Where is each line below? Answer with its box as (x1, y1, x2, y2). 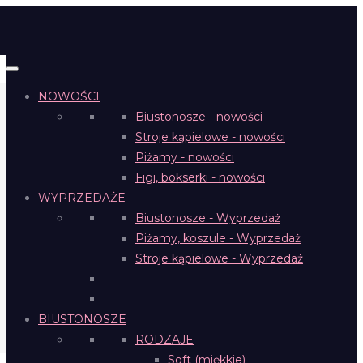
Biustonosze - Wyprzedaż (135, 211, 280, 225)
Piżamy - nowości (135, 150, 234, 164)
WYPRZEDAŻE (38, 190, 126, 205)
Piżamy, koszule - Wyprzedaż (135, 231, 301, 246)
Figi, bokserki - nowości (135, 170, 265, 185)
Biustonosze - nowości (135, 109, 263, 124)
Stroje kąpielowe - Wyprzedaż (135, 251, 303, 266)
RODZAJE (135, 332, 194, 347)
